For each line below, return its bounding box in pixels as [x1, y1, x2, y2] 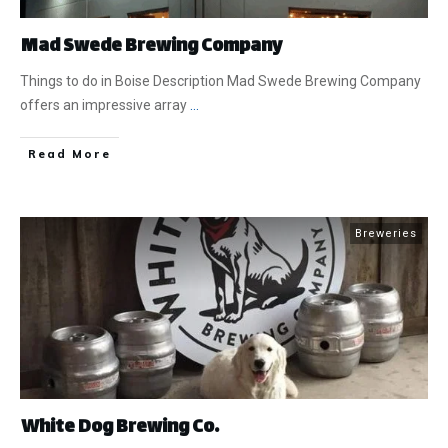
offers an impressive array [20, 97, 190, 114]
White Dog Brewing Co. [21, 412, 219, 445]
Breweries [355, 227, 417, 241]
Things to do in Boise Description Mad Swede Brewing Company [20, 73, 421, 90]
